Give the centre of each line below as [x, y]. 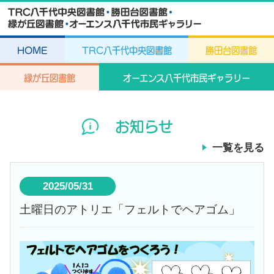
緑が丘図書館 [50, 78]
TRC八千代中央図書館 [127, 51]
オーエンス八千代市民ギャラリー [187, 78]
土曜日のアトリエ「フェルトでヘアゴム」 [130, 210]
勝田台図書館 [231, 51]
